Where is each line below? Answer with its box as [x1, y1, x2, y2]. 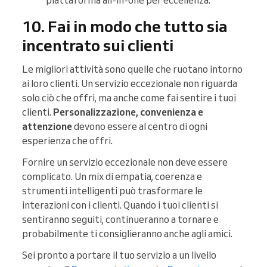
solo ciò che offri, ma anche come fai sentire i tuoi [22, 91, 236, 104]
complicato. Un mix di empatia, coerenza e [22, 170, 202, 182]
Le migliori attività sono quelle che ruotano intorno [22, 63, 243, 75]
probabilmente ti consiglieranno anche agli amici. [22, 227, 232, 240]
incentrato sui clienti [22, 35, 173, 55]
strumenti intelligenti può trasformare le [22, 184, 203, 197]
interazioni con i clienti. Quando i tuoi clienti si [22, 198, 218, 211]
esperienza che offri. [22, 134, 113, 147]
